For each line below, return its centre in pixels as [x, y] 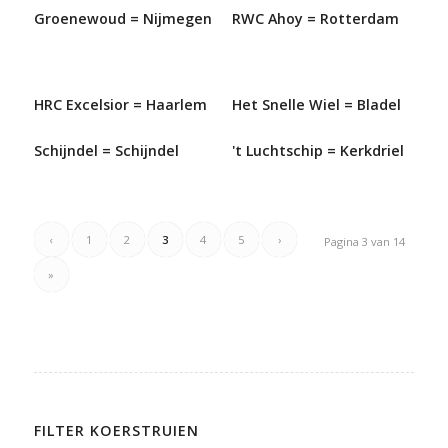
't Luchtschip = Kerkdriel [317, 151]
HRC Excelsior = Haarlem [120, 105]
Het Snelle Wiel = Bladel [316, 105]
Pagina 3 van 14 [365, 242]
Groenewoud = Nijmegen [122, 19]
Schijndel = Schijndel [106, 151]
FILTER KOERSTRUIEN [116, 431]
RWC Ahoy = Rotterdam [315, 19]
